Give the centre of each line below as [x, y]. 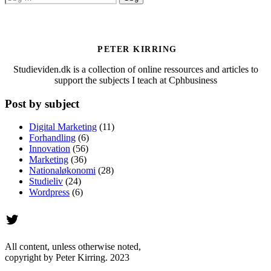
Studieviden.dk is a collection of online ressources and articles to [135, 69]
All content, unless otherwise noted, [73, 247]
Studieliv [46, 181]
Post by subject [42, 103]
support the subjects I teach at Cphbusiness [135, 80]
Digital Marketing [63, 127]
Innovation [50, 149]
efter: [14, 7]
